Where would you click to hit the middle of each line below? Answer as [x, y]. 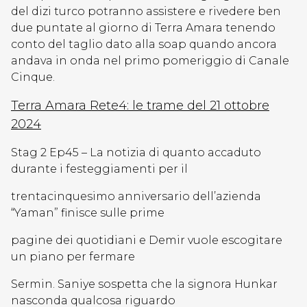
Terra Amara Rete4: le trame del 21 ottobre [140, 106]
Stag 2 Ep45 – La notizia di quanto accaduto [136, 152]
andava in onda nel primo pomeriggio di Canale [150, 61]
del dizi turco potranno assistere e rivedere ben [146, 11]
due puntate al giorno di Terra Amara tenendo [143, 28]
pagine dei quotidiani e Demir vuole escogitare [147, 240]
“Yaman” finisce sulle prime [88, 213]
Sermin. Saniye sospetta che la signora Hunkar [144, 284]
